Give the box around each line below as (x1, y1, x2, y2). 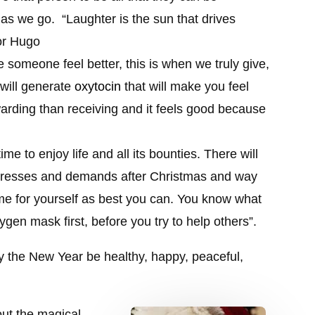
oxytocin (75, 79, 122, 94)
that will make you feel (121, 79, 250, 94)
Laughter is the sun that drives (66, 11, 236, 26)
